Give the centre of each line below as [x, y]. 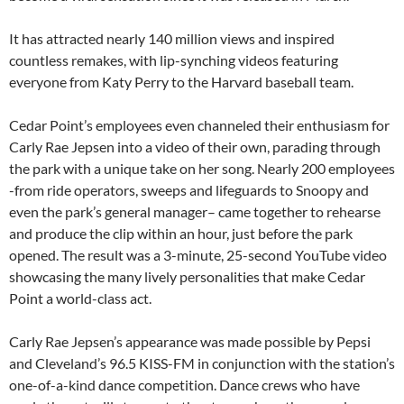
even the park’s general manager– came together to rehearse [195, 212]
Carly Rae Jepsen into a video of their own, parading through [195, 147]
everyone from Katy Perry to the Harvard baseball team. [181, 82]
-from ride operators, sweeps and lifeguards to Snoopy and [189, 190]
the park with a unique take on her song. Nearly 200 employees [202, 169]
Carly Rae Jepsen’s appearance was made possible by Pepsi [190, 342]
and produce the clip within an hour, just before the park [181, 234]
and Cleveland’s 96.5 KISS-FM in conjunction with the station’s [202, 363]
